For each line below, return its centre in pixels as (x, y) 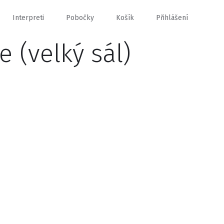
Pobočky (80, 18)
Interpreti (28, 18)
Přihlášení (172, 18)
